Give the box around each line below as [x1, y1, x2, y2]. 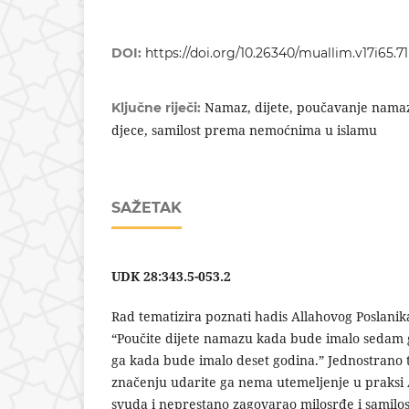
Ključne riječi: [111, 99, 204, 116]
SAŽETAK [111, 198, 182, 216]
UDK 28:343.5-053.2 [111, 267, 231, 285]
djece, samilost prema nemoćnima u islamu [111, 121, 377, 139]
